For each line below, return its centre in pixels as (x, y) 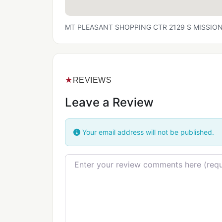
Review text (87, 160)
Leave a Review (109, 103)
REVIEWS (92, 80)
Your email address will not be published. (147, 132)
